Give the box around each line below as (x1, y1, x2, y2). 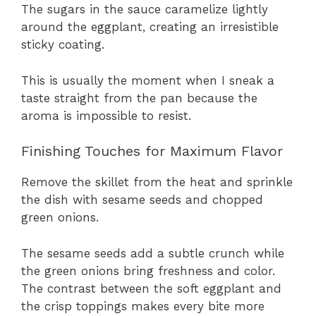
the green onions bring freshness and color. (21, 263, 275, 278)
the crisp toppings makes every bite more (21, 298, 265, 313)
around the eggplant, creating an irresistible (21, 20, 279, 35)
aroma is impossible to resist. (21, 108, 191, 123)
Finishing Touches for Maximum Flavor (21, 142, 283, 160)
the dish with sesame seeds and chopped (21, 193, 263, 207)
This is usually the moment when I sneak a (21, 73, 274, 87)
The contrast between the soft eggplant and (21, 281, 281, 296)
